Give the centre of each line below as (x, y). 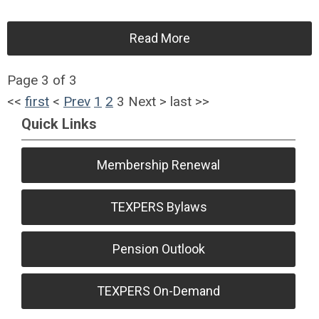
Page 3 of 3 (42, 80)
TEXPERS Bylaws (158, 206)
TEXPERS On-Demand (159, 291)
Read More (159, 38)
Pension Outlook (158, 249)
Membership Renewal (159, 164)
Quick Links (59, 124)
